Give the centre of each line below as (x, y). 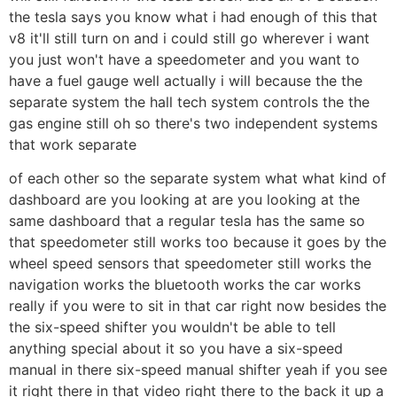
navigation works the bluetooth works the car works (185, 285)
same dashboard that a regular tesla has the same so (187, 221)
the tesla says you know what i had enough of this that (193, 16)
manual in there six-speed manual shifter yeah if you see (198, 370)
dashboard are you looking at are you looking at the (184, 200)
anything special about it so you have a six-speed (176, 349)
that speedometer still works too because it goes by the (198, 242)
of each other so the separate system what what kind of (198, 179)
